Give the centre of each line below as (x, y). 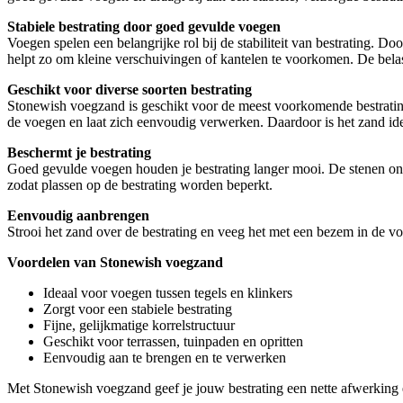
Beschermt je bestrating (79, 152)
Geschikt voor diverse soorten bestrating (130, 89)
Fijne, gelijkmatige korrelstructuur (139, 325)
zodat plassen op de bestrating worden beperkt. (140, 184)
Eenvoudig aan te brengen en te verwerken (165, 357)
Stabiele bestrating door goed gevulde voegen (144, 26)
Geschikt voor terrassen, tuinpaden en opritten (173, 341)
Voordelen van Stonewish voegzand (115, 262)
